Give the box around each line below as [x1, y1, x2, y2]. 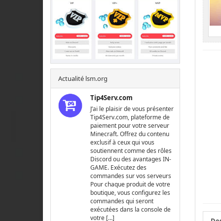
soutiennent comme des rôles [90, 147, 172, 155]
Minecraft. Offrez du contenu [90, 130, 170, 139]
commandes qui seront [90, 197, 154, 206]
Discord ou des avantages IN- [90, 155, 172, 164]
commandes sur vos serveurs [90, 172, 172, 181]
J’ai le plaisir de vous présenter [90, 105, 174, 113]
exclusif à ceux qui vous [90, 138, 155, 147]
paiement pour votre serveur [90, 121, 170, 130]
